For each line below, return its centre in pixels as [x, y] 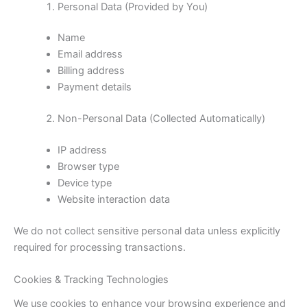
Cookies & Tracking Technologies [91, 280]
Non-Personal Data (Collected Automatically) [161, 119]
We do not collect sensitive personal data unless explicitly [147, 231]
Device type [84, 183]
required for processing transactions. [100, 248]
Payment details [94, 87]
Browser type [88, 167]
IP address [82, 150]
